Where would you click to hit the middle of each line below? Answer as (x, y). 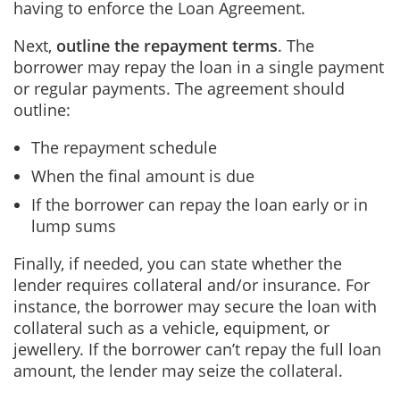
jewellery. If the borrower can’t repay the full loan (197, 349)
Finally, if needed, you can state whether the (178, 263)
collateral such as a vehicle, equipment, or (171, 328)
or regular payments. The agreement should (179, 88)
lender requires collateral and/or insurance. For (192, 285)
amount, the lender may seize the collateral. (180, 371)
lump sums (74, 226)
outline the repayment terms (167, 46)
